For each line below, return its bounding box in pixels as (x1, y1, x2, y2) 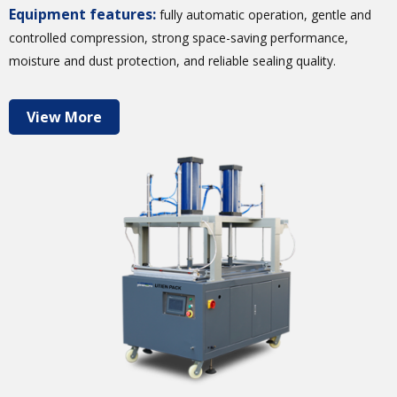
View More (27, 107, 102, 128)
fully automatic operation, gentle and (156, 6, 371, 24)
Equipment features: (9, 4, 156, 25)
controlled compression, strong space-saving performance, (9, 29, 348, 47)
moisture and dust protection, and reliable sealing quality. (9, 52, 336, 70)
